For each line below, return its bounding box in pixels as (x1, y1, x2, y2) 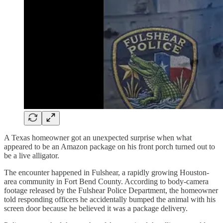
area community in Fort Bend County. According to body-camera (4, 177, 209, 186)
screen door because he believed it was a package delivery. (4, 204, 188, 213)
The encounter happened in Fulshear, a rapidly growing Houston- (4, 168, 209, 177)
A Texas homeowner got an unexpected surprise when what (4, 133, 192, 142)
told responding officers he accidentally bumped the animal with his (4, 195, 216, 204)
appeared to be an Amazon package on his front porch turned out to (4, 142, 215, 151)
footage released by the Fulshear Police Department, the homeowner (4, 186, 218, 195)
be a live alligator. (4, 151, 59, 160)
